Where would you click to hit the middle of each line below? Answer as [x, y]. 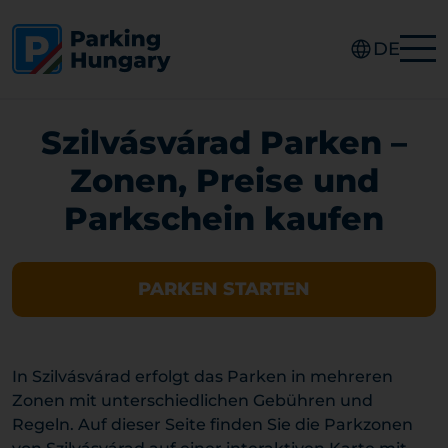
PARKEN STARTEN [224, 289]
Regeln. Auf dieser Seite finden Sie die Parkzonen [212, 424]
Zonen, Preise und [224, 180]
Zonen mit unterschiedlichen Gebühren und [192, 400]
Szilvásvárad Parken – [224, 142]
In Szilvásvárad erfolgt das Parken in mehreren [202, 376]
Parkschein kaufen [224, 218]
